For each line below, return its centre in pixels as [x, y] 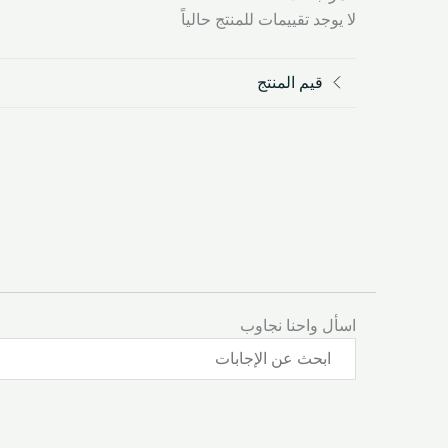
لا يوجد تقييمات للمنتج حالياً [268, 20]
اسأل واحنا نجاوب [298, 325]
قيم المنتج [290, 83]
